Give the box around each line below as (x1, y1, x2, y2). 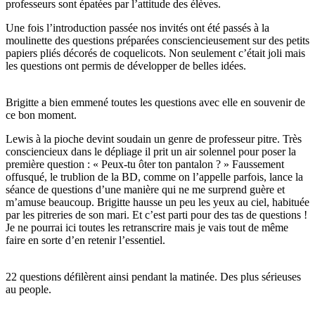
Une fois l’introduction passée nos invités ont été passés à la (6, 21, 269, 34)
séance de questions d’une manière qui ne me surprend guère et (6, 183, 285, 195)
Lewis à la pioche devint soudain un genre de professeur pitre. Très (6, 132, 302, 145)
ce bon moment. (6, 108, 77, 121)
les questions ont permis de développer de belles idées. (6, 59, 246, 72)
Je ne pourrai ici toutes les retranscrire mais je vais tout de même (6, 221, 288, 233)
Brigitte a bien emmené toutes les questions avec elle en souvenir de (6, 96, 305, 108)
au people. (6, 283, 51, 295)
